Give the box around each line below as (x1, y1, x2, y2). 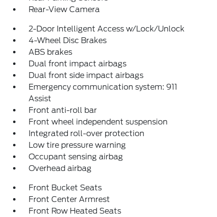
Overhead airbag (29, 163, 92, 173)
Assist (29, 93, 52, 103)
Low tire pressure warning (29, 140, 126, 150)
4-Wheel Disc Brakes (29, 35, 107, 45)
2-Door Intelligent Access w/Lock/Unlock (29, 24, 185, 33)
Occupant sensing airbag (29, 152, 124, 161)
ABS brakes (29, 47, 73, 57)
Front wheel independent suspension (29, 117, 168, 126)
